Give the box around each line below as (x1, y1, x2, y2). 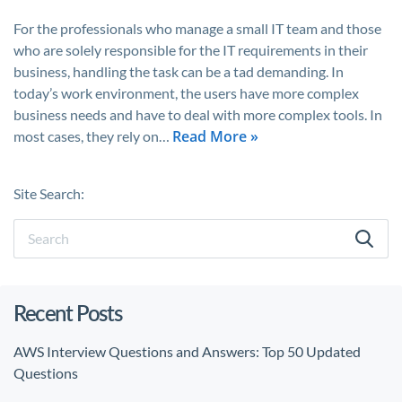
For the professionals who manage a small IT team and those (13, 20, 381, 37)
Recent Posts (13, 300, 122, 326)
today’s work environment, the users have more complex (13, 84, 359, 101)
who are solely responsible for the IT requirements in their (13, 41, 368, 58)
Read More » (172, 127, 258, 146)
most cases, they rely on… (13, 127, 172, 144)
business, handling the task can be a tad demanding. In (13, 63, 344, 80)
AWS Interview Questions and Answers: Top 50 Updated (13, 343, 361, 360)
